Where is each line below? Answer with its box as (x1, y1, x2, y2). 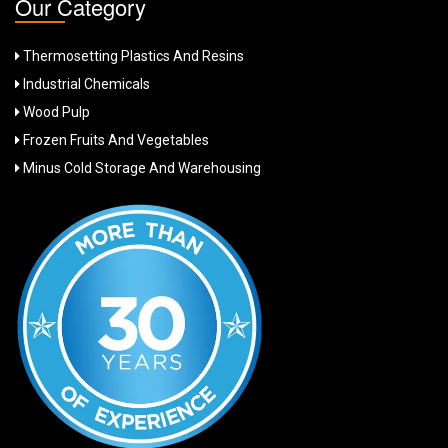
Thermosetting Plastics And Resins (20, 48, 244, 65)
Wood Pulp (20, 104, 90, 121)
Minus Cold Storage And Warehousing (20, 160, 261, 177)
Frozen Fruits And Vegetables (20, 132, 209, 149)
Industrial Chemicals (20, 76, 150, 93)
